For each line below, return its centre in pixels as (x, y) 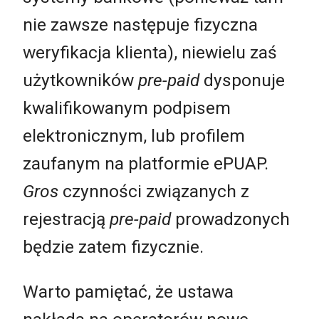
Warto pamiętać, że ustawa (128, 292)
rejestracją (66, 219)
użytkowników (80, 80)
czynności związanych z (154, 191)
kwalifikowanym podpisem (127, 108)
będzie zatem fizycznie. (113, 246)
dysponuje (242, 80)
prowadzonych (230, 219)
